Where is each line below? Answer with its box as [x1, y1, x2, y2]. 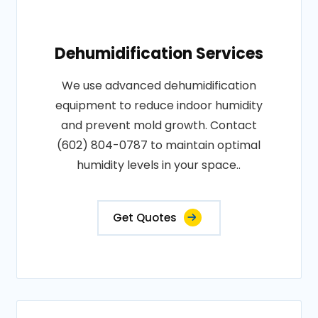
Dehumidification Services [54, 43, 263, 65]
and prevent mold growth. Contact [60, 117, 257, 133]
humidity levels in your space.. [77, 157, 241, 173]
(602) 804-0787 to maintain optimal [57, 137, 261, 153]
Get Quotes [112, 210, 177, 225]
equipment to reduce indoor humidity [55, 97, 263, 114]
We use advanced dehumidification [61, 77, 256, 94]
